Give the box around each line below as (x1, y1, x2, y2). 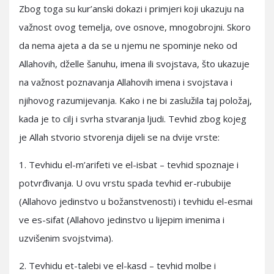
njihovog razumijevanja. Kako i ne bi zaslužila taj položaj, (19, 94, 252, 106)
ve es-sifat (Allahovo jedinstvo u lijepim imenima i (19, 213, 224, 226)
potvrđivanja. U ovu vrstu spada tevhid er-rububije (19, 177, 231, 189)
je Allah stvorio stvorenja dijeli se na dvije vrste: (19, 131, 220, 143)
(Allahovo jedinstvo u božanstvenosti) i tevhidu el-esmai (19, 195, 253, 207)
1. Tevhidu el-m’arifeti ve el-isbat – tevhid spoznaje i (19, 158, 239, 171)
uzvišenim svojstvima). (19, 232, 113, 244)
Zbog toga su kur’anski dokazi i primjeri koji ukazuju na (19, 2, 244, 15)
